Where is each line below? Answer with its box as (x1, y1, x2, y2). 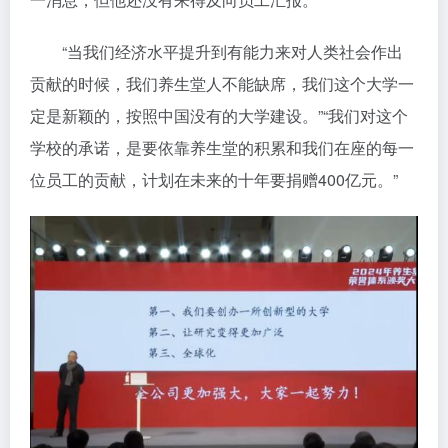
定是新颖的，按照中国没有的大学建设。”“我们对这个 (30, 104, 408, 128)
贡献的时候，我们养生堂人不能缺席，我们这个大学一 (30, 72, 414, 96)
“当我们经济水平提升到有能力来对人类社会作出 (30, 40, 403, 64)
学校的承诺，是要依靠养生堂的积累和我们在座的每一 (30, 136, 414, 160)
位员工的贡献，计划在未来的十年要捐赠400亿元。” (30, 168, 398, 192)
